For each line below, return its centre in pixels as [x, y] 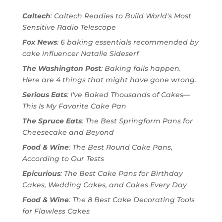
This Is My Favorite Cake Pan [74, 106]
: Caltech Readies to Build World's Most [121, 16]
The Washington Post [61, 68]
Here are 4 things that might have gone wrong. [109, 80]
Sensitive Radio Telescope [69, 27]
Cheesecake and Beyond [68, 132]
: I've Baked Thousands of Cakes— [128, 94]
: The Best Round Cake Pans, [120, 147]
